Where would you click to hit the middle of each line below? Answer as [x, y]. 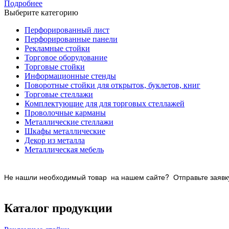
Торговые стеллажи [59, 95]
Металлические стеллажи [69, 122]
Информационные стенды [70, 76]
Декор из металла [55, 141]
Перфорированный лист [67, 30]
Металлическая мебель [64, 150]
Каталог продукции [58, 208]
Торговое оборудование [66, 58]
